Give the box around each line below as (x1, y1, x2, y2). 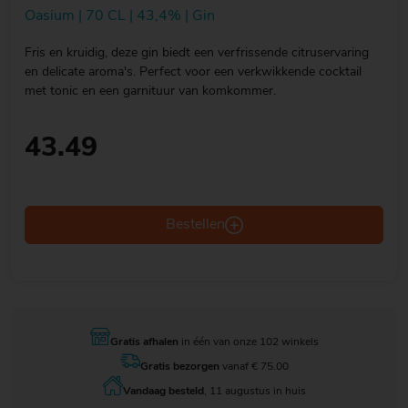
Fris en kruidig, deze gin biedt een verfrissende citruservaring (25, 46, 369, 60)
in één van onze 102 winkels (178, 336, 319, 348)
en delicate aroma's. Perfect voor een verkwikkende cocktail (25, 65, 362, 79)
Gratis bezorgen (139, 361, 219, 372)
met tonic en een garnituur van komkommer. (25, 84, 276, 98)
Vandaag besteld (122, 385, 204, 397)
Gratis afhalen (109, 336, 178, 348)
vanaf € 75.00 (219, 361, 289, 372)
